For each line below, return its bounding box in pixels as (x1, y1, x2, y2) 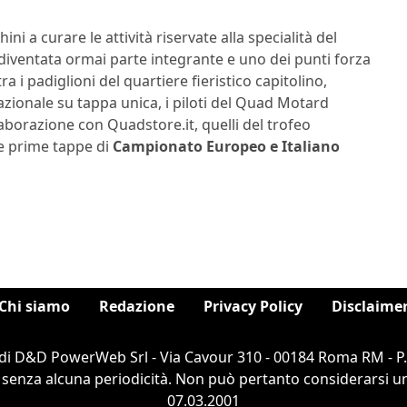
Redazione (99, 296, 174, 317)
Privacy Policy (203, 296, 303, 317)
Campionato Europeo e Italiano (113, 136, 340, 157)
